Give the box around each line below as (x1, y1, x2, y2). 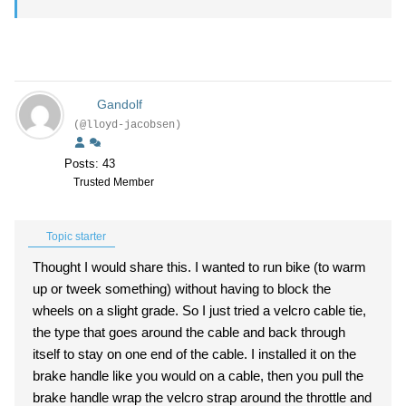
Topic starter (43, 230, 106, 243)
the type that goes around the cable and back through (33, 324, 345, 340)
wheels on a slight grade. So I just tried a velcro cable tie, (33, 303, 366, 318)
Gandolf (96, 97, 142, 111)
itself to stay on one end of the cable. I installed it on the (33, 346, 356, 362)
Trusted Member (73, 176, 154, 188)
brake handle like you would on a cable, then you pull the (33, 368, 363, 383)
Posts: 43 (64, 157, 115, 170)
